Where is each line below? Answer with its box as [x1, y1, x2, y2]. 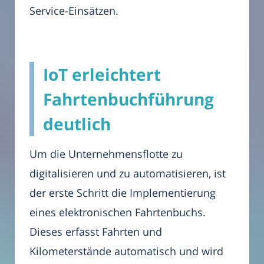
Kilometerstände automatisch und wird [29, 243, 223, 258]
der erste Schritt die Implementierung [29, 185, 216, 200]
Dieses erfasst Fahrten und [29, 224, 162, 239]
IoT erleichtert [43, 62, 161, 85]
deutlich [43, 112, 111, 135]
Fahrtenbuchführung [43, 87, 214, 110]
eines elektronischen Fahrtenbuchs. [29, 204, 206, 219]
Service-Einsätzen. [29, 3, 118, 18]
